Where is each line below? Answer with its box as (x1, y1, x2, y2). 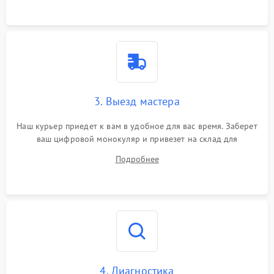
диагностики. (111, 146, 163, 157)
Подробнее (115, 154, 159, 165)
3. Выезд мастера (94, 94, 180, 108)
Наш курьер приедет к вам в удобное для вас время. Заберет (17, 120, 257, 131)
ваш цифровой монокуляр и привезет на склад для (36, 133, 238, 144)
